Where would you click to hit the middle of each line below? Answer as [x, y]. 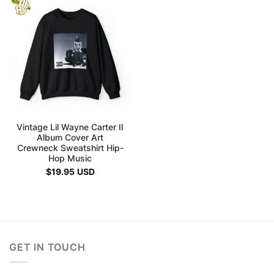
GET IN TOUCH [47, 247]
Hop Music [70, 158]
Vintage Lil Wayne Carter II [70, 127]
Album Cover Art [70, 137]
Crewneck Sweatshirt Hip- [70, 148]
